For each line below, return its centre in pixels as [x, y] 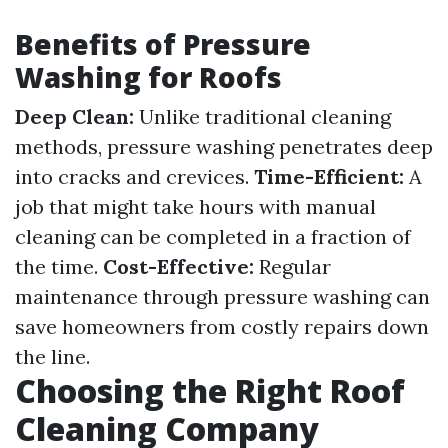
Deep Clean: [74, 116]
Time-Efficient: [329, 176]
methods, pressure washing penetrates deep [224, 146]
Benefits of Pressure [163, 44]
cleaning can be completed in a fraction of [213, 236]
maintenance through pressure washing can [222, 296]
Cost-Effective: [178, 266]
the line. [52, 356]
